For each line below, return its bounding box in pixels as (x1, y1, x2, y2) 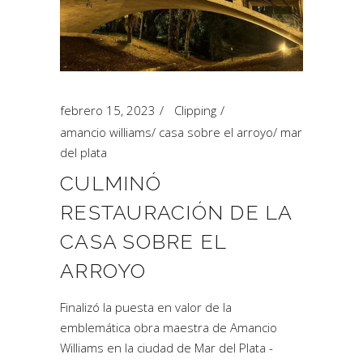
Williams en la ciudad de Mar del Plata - (60, 340, 273, 356)
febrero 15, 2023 (60, 102, 156, 118)
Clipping (174, 102, 216, 118)
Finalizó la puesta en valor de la (60, 299, 232, 315)
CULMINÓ (60, 171, 161, 195)
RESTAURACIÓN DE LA (60, 200, 293, 224)
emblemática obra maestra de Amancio (60, 319, 277, 335)
